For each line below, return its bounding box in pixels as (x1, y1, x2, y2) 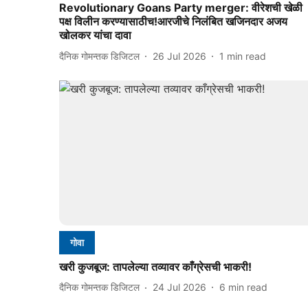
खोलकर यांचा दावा (59, 28, 131, 43)
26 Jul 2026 (153, 49, 206, 62)
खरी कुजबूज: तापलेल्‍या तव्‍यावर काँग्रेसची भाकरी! (59, 259, 252, 274)
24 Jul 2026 (153, 281, 206, 294)
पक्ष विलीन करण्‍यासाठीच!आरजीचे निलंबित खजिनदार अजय (59, 14, 287, 29)
